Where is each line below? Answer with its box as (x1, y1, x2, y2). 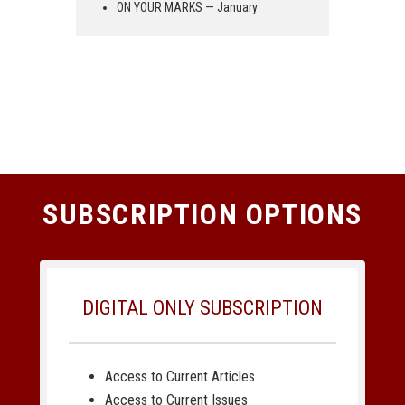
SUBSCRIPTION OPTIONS (42, 197, 363, 232)
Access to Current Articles (105, 368, 255, 386)
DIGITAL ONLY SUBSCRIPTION (82, 297, 323, 320)
